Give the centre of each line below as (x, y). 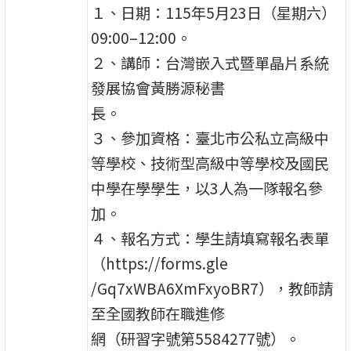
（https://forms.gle (160, 263)
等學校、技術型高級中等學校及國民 (210, 163)
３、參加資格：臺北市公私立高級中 (210, 138)
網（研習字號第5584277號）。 (196, 338)
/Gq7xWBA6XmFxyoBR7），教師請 (212, 288)
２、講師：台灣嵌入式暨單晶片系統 (210, 62)
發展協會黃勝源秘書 (158, 87)
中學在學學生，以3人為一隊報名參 (207, 188)
